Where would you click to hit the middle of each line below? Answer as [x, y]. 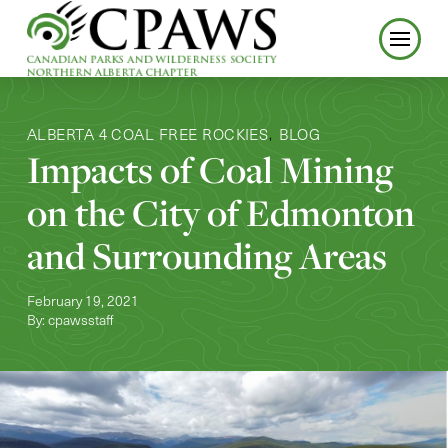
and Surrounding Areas [206, 256]
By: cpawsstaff [70, 320]
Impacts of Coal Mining [209, 170]
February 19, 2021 [82, 301]
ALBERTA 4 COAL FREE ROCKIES [147, 133]
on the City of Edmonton [220, 213]
